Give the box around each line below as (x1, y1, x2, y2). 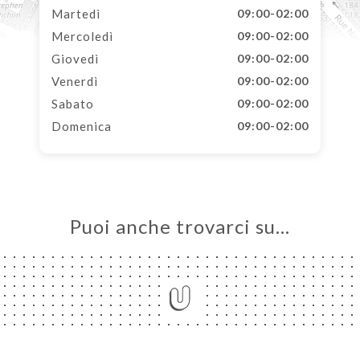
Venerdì (51, 74, 98, 88)
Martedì (51, 6, 100, 21)
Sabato (51, 96, 94, 111)
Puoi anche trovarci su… (70, 215, 290, 238)
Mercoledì (51, 29, 113, 43)
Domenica (51, 119, 112, 133)
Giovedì (51, 51, 99, 66)
